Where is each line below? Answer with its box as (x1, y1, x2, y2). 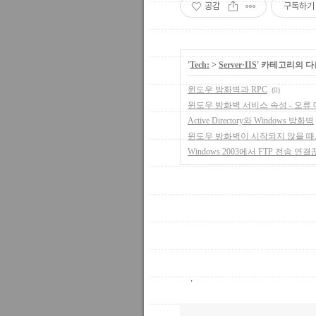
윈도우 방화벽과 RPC (188, 84, 267, 95)
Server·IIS (219, 59, 257, 70)
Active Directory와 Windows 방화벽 (188, 115, 314, 126)
